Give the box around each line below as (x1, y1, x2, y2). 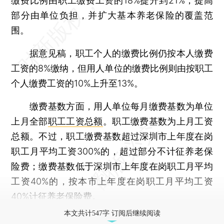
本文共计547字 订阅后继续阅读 (63, 209, 160, 217)
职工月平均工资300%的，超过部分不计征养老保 (11, 145, 213, 156)
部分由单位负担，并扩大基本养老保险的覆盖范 (11, 9, 213, 20)
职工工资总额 (47, 115, 103, 126)
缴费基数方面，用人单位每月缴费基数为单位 (11, 100, 213, 111)
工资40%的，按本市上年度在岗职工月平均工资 (11, 175, 213, 186)
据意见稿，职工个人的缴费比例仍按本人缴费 (11, 47, 213, 58)
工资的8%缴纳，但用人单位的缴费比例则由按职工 (11, 62, 213, 73)
